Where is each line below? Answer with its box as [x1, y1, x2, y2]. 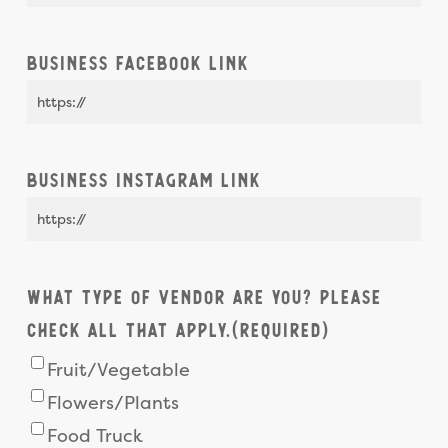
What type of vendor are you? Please [26, 283, 382, 312]
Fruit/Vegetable [46, 357, 190, 383]
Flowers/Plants [46, 390, 179, 416]
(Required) [231, 316, 330, 345]
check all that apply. [26, 316, 232, 345]
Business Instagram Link [26, 166, 261, 195]
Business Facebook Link [26, 49, 249, 78]
